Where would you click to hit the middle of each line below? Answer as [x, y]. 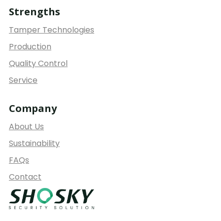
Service [23, 80]
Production [30, 46]
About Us [26, 126]
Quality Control [38, 63]
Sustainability [34, 143]
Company [33, 108]
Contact [25, 177]
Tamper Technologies [52, 30]
